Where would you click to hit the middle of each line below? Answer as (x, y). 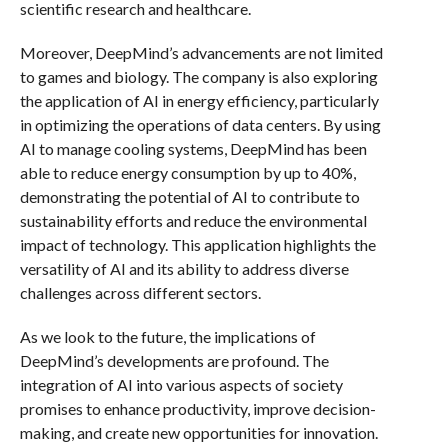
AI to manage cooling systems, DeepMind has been (193, 148)
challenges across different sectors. (140, 292)
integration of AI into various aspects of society (181, 384)
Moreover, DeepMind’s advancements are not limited (201, 52)
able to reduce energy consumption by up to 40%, (187, 172)
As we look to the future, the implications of (167, 336)
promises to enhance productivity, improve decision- (197, 408)
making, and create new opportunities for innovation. (198, 432)
